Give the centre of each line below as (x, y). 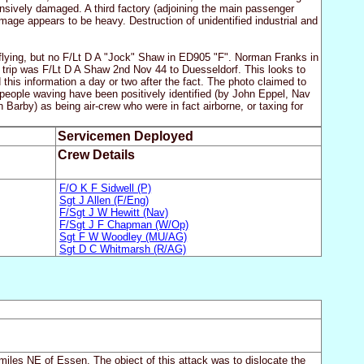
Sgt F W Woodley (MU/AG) (123, 236)
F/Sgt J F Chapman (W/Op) (124, 224)
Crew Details (96, 155)
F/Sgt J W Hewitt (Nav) (114, 212)
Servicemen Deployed (125, 136)
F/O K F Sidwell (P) (106, 188)
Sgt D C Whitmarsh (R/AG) (123, 249)
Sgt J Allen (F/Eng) (104, 200)
